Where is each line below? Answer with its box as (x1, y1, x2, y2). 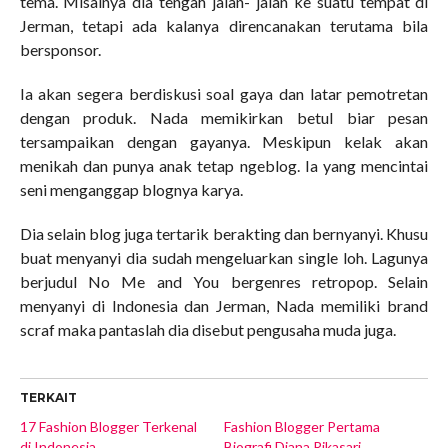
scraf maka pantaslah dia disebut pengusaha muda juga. (19, 320, 396, 340)
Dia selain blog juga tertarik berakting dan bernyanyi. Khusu (19, 224, 429, 244)
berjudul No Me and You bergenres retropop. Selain (19, 272, 429, 292)
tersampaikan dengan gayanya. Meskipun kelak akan (19, 132, 429, 152)
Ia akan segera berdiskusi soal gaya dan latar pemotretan (19, 84, 429, 104)
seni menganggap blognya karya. (19, 180, 243, 200)
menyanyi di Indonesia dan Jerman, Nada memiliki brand (19, 296, 429, 316)
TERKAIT (19, 390, 77, 406)
